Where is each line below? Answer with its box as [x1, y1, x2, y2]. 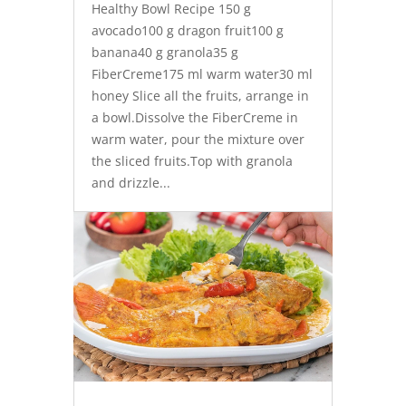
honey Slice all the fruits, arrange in [91, 87, 309, 105]
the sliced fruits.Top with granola [91, 152, 293, 170]
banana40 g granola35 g [91, 43, 238, 62]
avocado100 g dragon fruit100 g [91, 22, 284, 40]
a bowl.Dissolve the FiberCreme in [91, 109, 298, 127]
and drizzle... [91, 174, 170, 192]
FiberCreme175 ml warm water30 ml [91, 65, 313, 83]
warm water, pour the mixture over [91, 130, 304, 149]
